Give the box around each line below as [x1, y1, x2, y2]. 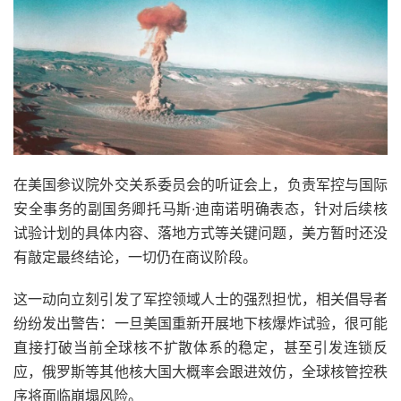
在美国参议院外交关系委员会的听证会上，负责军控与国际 [13, 175, 388, 193]
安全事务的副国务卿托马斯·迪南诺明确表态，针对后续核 [13, 199, 388, 218]
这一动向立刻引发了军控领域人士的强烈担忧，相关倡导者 [13, 289, 388, 308]
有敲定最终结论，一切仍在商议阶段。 [13, 247, 257, 266]
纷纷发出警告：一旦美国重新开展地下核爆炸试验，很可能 [13, 313, 388, 332]
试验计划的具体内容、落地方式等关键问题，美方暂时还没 [13, 223, 388, 242]
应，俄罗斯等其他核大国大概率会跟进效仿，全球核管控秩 [13, 362, 388, 380]
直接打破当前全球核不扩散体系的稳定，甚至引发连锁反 [13, 337, 388, 356]
